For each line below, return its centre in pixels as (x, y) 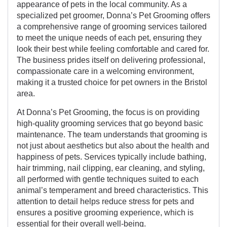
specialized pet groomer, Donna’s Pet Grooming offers (113, 15)
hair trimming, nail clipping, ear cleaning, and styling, (111, 167)
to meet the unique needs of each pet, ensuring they (109, 38)
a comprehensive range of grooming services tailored (112, 27)
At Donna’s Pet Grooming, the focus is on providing (108, 112)
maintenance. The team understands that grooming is (112, 134)
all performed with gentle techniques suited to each (108, 179)
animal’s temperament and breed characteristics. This (112, 190)
